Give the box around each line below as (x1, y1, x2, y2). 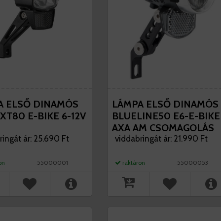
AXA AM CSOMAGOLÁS (111, 122, 214, 134)
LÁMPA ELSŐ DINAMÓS (111, 98, 219, 110)
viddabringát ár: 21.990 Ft (114, 134, 208, 144)
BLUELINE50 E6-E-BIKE (111, 110, 220, 122)
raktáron (120, 159, 145, 166)
